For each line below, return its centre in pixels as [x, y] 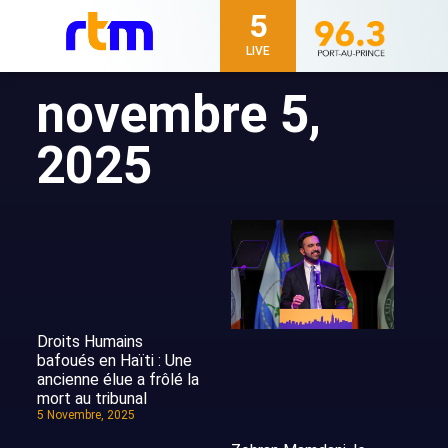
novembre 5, [178, 114]
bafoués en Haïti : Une [114, 360]
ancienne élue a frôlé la [118, 379]
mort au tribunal [92, 398]
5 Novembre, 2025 [86, 414]
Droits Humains [90, 341]
